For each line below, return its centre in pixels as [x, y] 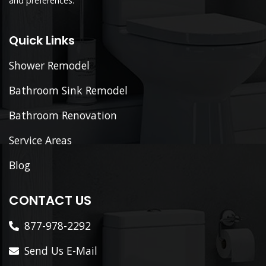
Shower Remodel [49, 65]
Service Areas [40, 140]
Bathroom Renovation [63, 115]
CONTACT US [50, 200]
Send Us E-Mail [61, 250]
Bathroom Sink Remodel [68, 90]
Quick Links [42, 40]
